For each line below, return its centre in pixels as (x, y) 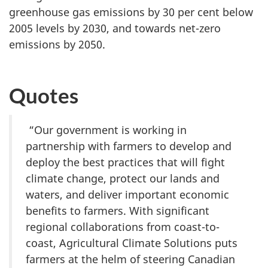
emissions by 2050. (57, 45)
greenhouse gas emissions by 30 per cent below (131, 12)
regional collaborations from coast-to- (123, 226)
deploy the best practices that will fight (125, 162)
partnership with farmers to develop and (129, 146)
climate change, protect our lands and (123, 178)
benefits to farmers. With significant (118, 210)
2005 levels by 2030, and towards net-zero (115, 28)
